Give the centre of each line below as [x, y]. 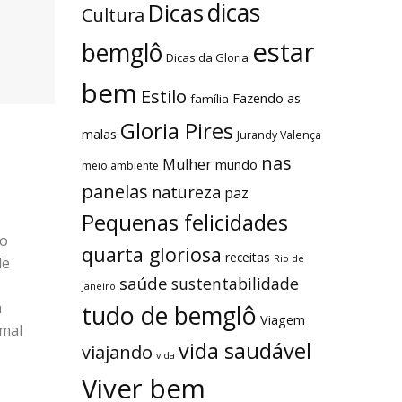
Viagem [283, 320]
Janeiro [99, 286]
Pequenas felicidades [185, 223]
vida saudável [245, 351]
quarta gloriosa [152, 255]
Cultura [113, 15]
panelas [115, 192]
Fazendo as [267, 98]
